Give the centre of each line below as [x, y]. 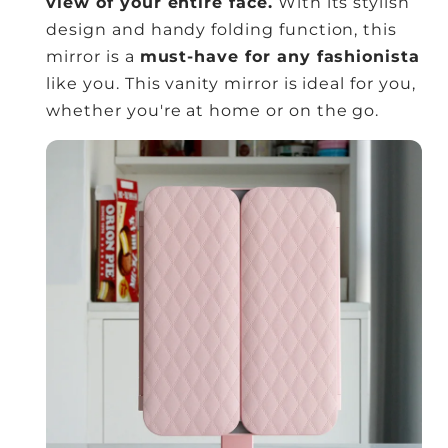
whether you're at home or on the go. [213, 111]
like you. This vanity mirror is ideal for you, [231, 84]
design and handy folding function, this [222, 30]
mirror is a [93, 57]
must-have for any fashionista [279, 57]
